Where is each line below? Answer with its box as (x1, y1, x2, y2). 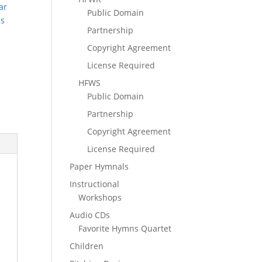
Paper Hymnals (70, 161, 129, 172)
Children (70, 240, 104, 251)
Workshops (78, 192, 122, 203)
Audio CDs (70, 209, 111, 220)
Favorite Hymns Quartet (78, 223, 172, 234)
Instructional (70, 178, 120, 189)
